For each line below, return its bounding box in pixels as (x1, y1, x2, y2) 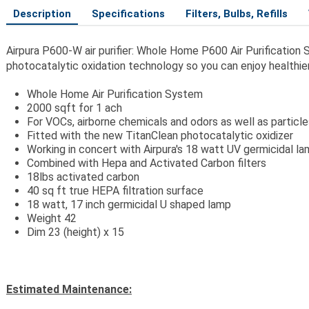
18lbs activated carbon (27, 170, 139, 183)
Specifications (92, 8, 165, 20)
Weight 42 (27, 212, 77, 225)
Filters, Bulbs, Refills (186, 8, 288, 20)
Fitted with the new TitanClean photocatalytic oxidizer (27, 129, 293, 142)
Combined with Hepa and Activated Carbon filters (27, 157, 266, 170)
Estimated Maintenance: (6, 283, 132, 296)
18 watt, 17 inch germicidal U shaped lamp (27, 198, 231, 211)
